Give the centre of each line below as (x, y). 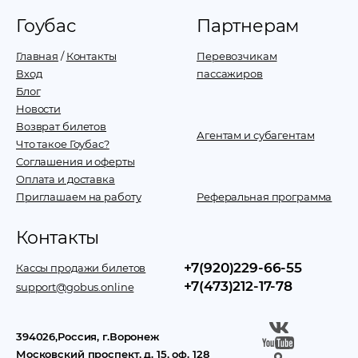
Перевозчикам (237, 56)
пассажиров (230, 74)
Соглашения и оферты (76, 161)
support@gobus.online (75, 287)
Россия (78, 336)
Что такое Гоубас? (63, 144)
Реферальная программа (265, 197)
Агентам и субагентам (256, 135)
